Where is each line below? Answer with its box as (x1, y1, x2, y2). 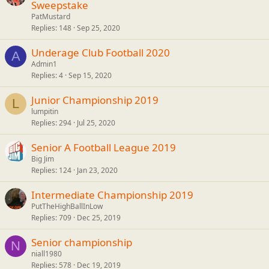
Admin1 (31, 59, 57, 69)
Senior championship (31, 235, 132, 249)
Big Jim (31, 154, 54, 164)
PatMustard (31, 11, 70, 22)
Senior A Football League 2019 (31, 141, 176, 154)
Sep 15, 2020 (68, 70, 112, 80)
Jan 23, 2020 (77, 165, 118, 175)
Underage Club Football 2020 (31, 46, 170, 59)
